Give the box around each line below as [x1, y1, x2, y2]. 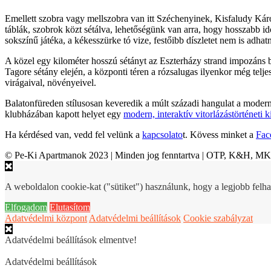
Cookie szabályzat [183, 212, 253, 223]
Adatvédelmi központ [5, 212, 87, 223]
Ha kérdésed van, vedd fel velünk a [5, 129, 142, 140]
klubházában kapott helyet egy [5, 108, 123, 119]
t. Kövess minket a [183, 129, 256, 140]
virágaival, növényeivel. [5, 77, 96, 88]
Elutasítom [50, 201, 90, 212]
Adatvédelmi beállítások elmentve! [5, 234, 137, 245]
